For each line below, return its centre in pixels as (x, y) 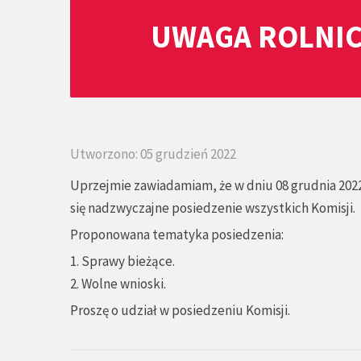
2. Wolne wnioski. (118, 284)
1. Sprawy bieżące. (122, 261)
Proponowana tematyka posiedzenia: (177, 234)
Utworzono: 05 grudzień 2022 (153, 154)
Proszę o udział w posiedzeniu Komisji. (180, 310)
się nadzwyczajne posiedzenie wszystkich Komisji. (213, 208)
